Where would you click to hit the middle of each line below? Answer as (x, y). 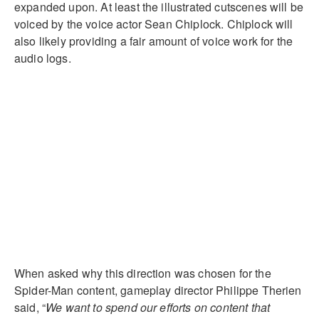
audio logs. (43, 58)
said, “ (30, 307)
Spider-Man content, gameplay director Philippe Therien (158, 290)
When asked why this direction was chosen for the (143, 273)
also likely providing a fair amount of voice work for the (154, 41)
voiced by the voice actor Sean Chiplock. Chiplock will (154, 23)
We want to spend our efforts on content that (158, 307)
